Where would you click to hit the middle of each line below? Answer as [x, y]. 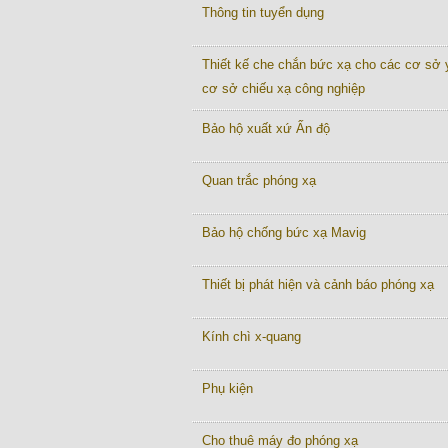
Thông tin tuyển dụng [263, 12]
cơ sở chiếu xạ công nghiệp [283, 88]
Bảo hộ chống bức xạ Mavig [284, 232]
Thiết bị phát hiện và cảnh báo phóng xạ [318, 284]
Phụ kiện [227, 388]
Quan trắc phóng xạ [259, 180]
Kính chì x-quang [251, 336]
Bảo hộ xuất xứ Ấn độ [266, 128]
